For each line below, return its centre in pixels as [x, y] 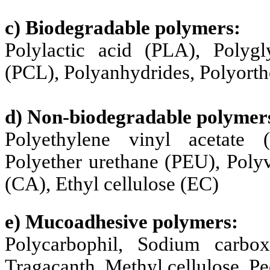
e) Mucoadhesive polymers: [121, 222]
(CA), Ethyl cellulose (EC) [112, 184]
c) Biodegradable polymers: [123, 28]
